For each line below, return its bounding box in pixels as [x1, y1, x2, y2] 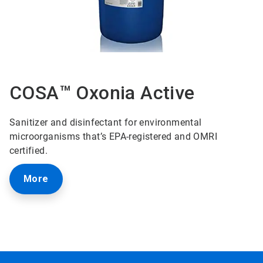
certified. [9, 145, 48, 157]
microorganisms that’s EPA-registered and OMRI [9, 131, 217, 143]
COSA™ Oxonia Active [9, 82, 195, 104]
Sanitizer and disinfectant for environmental [9, 117, 202, 129]
